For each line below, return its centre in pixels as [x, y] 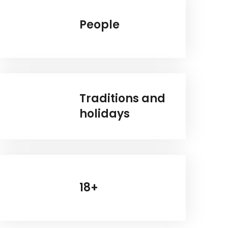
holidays [105, 114]
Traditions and [123, 99]
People [100, 25]
